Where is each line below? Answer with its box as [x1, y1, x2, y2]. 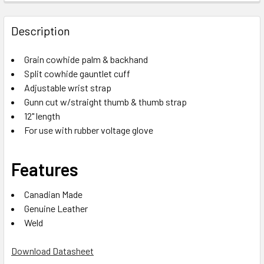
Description [11, 23, 70, 38]
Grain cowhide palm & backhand [24, 53, 148, 65]
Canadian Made [24, 188, 82, 200]
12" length [24, 110, 60, 121]
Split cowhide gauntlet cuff [24, 67, 130, 79]
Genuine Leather [24, 202, 88, 214]
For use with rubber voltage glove [24, 124, 153, 136]
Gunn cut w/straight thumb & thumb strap [24, 95, 187, 107]
